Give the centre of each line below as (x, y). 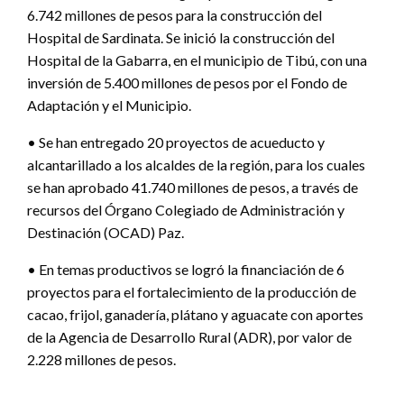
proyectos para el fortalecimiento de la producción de (192, 292)
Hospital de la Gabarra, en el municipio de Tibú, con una (197, 60)
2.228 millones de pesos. (101, 360)
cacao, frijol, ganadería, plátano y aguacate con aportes (195, 315)
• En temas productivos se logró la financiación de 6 (186, 270)
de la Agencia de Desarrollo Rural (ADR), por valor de (189, 337)
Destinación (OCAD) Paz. (106, 233)
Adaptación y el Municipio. (109, 106)
